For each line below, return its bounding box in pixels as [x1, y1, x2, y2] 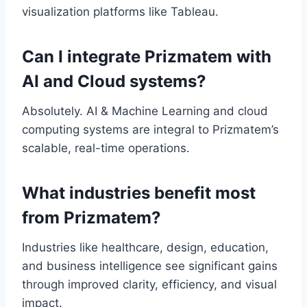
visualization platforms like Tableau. [22, 5, 219, 19]
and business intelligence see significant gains [22, 259, 278, 273]
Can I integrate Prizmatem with [22, 47, 271, 67]
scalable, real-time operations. [22, 141, 190, 156]
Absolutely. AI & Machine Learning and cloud [22, 104, 268, 119]
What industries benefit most [22, 183, 256, 204]
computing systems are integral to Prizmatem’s [22, 123, 279, 137]
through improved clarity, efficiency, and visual [22, 278, 277, 292]
